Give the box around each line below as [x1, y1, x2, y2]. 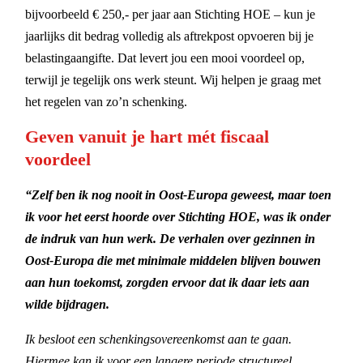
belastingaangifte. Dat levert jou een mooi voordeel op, [25, 50, 305, 65]
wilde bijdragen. [25, 297, 110, 311]
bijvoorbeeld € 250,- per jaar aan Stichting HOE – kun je [25, 6, 316, 21]
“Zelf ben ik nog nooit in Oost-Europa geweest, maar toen [25, 187, 332, 202]
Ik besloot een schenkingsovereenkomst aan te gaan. [25, 331, 293, 346]
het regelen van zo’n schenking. [25, 94, 188, 109]
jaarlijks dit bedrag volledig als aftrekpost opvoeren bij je [25, 28, 314, 43]
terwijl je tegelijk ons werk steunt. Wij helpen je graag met [25, 72, 322, 87]
